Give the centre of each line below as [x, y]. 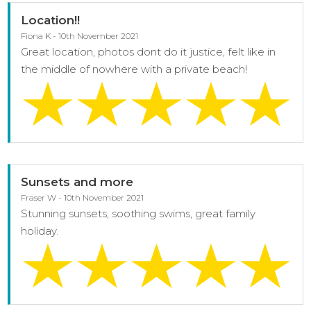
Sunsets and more [77, 182]
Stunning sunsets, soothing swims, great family [138, 213]
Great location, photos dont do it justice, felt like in [149, 51]
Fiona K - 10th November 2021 [80, 35]
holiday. [40, 230]
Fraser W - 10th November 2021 [83, 197]
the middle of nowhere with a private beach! [134, 69]
